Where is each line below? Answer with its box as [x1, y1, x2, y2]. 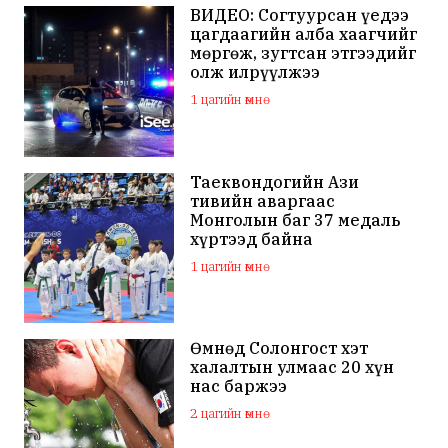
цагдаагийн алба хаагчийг [190, 24, 418, 45]
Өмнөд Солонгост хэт [190, 337, 369, 358]
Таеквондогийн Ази [190, 171, 360, 192]
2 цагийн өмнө [190, 404, 264, 422]
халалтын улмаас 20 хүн [190, 356, 395, 377]
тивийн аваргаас [190, 190, 336, 211]
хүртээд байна [190, 228, 314, 249]
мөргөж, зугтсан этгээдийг [190, 43, 417, 64]
